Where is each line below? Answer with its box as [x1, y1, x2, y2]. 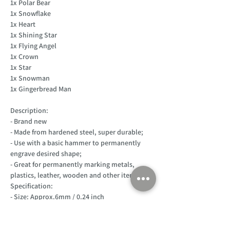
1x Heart [10, 19, 35, 29]
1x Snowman [10, 73, 50, 83]
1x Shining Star [10, 30, 57, 40]
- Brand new [10, 116, 47, 126]
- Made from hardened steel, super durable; [10, 127, 143, 137]
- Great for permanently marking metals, [10, 159, 135, 169]
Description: [10, 105, 48, 115]
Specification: [10, 181, 53, 190]
